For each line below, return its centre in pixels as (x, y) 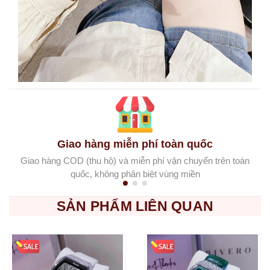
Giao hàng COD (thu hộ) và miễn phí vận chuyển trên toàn (135, 161)
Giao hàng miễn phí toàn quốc (135, 144)
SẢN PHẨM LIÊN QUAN (135, 206)
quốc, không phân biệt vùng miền (135, 174)
